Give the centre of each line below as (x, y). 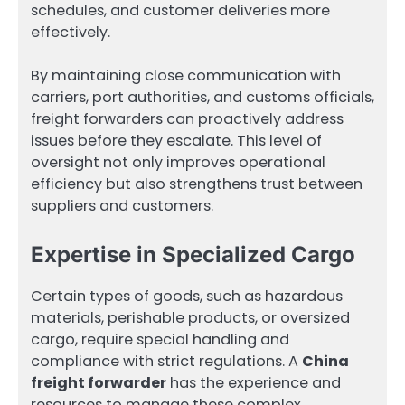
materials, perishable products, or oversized (190, 318)
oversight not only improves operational (178, 163)
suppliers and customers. (122, 206)
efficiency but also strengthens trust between (197, 184)
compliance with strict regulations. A (166, 362)
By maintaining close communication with (186, 76)
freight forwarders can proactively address (187, 119)
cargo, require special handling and (160, 340)
